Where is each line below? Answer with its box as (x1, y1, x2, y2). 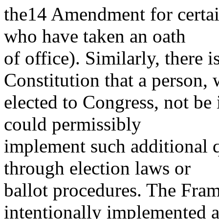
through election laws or (4, 157, 191, 179)
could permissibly (4, 113, 141, 135)
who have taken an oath (4, 25, 186, 47)
